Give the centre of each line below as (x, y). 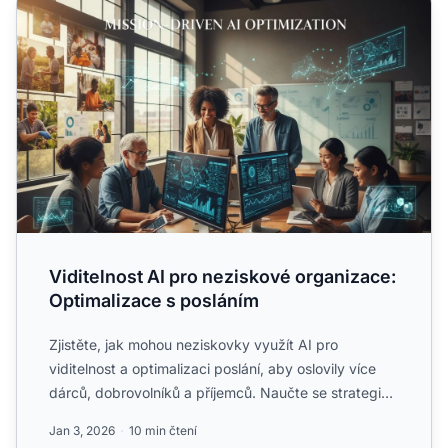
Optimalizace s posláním (154, 300)
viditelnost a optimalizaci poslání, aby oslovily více (212, 368)
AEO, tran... (86, 416)
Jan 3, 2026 (82, 430)
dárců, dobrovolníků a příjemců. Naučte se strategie (219, 392)
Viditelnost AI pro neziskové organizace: (222, 276)
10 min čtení (163, 430)
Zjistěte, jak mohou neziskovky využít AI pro (193, 344)
